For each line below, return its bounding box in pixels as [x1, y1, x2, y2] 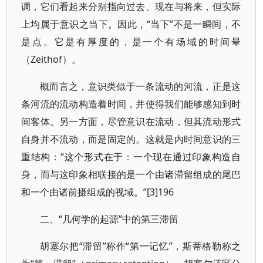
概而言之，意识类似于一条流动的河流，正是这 [40, 80, 241, 93]
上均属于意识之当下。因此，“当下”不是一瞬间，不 [21, 18, 241, 31]
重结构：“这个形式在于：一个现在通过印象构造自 [21, 150, 241, 163]
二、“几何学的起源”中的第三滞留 [40, 213, 178, 225]
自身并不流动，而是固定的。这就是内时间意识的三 [21, 133, 241, 146]
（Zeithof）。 [21, 53, 81, 66]
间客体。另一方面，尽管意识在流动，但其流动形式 [21, 115, 241, 128]
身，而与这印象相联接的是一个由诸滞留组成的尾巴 [21, 168, 241, 181]
